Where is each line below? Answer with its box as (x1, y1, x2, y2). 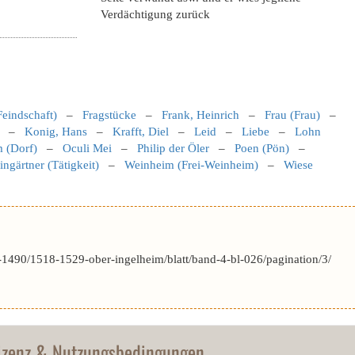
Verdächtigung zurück (101, 8, 210, 21)
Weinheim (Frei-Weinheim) (124, 158, 258, 171)
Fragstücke (82, 109, 136, 121)
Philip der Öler (137, 142, 209, 155)
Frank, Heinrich (162, 109, 239, 121)
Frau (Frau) (265, 109, 320, 121)
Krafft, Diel (113, 125, 169, 138)
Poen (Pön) (235, 142, 289, 155)
